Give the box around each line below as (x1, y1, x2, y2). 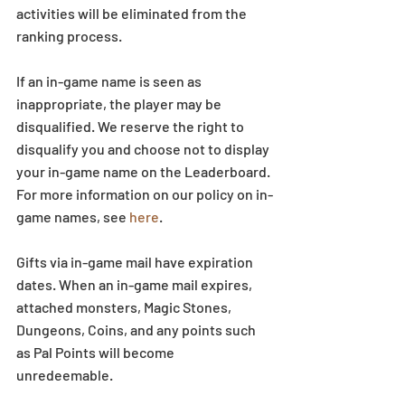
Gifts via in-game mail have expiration (16, 252, 256, 270)
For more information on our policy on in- (16, 184, 273, 202)
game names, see (16, 207, 129, 225)
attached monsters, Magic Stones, (16, 297, 234, 316)
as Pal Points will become (16, 343, 177, 361)
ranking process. (16, 26, 122, 44)
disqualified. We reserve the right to (16, 117, 247, 135)
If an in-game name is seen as (16, 71, 204, 89)
